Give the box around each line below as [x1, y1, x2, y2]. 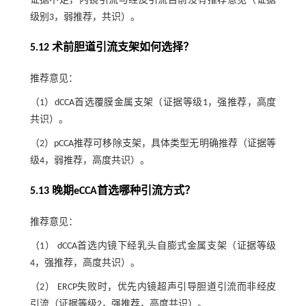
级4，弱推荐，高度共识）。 [29, 155, 150, 166]
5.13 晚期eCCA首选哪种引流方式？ [29, 185, 195, 197]
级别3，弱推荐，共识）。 [29, 12, 140, 23]
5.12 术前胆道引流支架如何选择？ [29, 42, 194, 53]
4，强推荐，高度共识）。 [29, 258, 140, 268]
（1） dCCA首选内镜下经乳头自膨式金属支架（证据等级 [29, 240, 277, 251]
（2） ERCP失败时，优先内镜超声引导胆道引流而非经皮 [29, 281, 277, 292]
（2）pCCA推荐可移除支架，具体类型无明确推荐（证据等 [29, 138, 277, 149]
